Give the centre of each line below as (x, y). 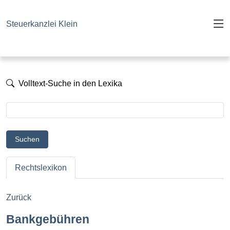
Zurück (19, 198)
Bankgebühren (48, 219)
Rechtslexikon (41, 168)
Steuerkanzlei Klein (42, 24)
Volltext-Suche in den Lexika (69, 83)
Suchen (27, 139)
